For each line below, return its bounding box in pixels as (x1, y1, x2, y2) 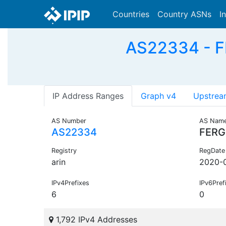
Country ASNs (157, 9, 211, 19)
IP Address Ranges (52, 91, 124, 101)
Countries (112, 9, 149, 19)
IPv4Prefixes (51, 179, 89, 187)
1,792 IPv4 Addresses (53, 214, 137, 225)
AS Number (51, 117, 86, 125)
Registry (51, 147, 77, 155)
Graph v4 (141, 91, 176, 101)
